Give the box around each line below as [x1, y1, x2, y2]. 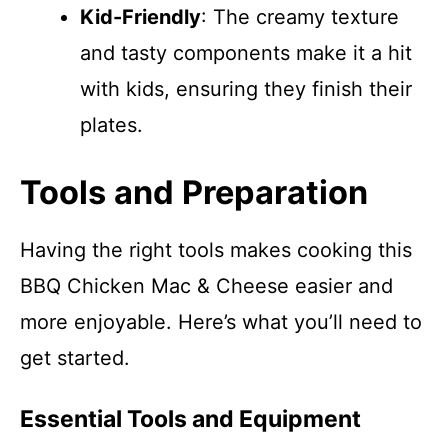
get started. [20, 346, 130, 370]
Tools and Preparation [20, 173, 368, 212]
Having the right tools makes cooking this [20, 238, 412, 262]
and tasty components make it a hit [80, 41, 412, 65]
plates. [80, 113, 143, 137]
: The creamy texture [201, 5, 399, 29]
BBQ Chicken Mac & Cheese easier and [20, 274, 393, 298]
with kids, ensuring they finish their [80, 77, 412, 101]
